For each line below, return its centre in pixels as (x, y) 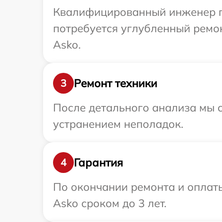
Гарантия (98, 162)
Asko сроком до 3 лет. (110, 203)
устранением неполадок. (118, 124)
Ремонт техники (115, 83)
